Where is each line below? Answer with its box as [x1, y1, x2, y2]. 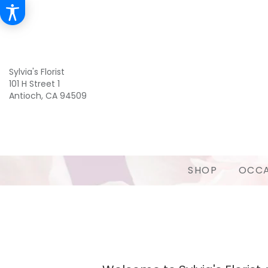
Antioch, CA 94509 [9, 90, 87, 102]
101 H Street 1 [9, 78, 60, 90]
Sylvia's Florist [9, 66, 65, 78]
